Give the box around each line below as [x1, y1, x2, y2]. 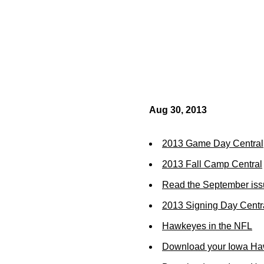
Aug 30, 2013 [149, 105, 207, 115]
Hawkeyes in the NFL [162, 221, 252, 231]
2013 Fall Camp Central [162, 159, 262, 169]
